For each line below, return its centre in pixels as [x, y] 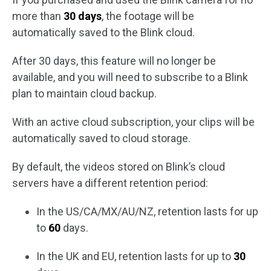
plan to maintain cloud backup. [84, 93]
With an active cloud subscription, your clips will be [133, 122]
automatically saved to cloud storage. [101, 138]
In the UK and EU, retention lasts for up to [135, 256]
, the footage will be [148, 16]
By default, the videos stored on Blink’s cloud [119, 167]
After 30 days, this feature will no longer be [114, 61]
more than [38, 16]
